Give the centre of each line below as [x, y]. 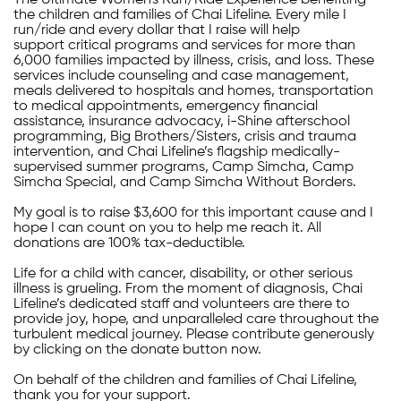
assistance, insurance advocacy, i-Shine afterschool [182, 122]
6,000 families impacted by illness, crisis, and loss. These [194, 61]
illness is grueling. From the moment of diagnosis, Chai [188, 290]
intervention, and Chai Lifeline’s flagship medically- [177, 153]
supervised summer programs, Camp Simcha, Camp [183, 168]
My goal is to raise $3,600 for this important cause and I [193, 213]
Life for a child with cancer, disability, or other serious [183, 274]
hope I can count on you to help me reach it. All [167, 229]
